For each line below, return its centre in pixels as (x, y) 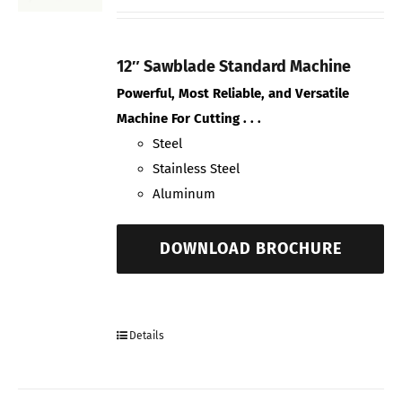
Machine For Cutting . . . (189, 119)
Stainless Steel (197, 169)
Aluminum (184, 194)
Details (147, 336)
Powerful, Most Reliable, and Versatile (233, 94)
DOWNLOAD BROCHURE (250, 249)
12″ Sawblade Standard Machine (234, 66)
